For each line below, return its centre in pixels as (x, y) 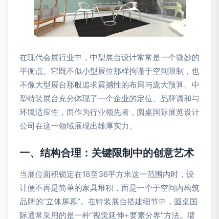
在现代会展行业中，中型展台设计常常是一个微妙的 (109, 57)
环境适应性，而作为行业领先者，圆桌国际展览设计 (109, 112)
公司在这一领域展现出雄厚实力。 (78, 126)
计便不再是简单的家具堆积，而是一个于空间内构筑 (109, 188)
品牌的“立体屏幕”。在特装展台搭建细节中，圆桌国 (109, 201)
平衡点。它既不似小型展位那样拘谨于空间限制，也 (109, 71)
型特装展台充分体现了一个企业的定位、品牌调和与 (109, 98)
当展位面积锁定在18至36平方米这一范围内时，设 (107, 174)
